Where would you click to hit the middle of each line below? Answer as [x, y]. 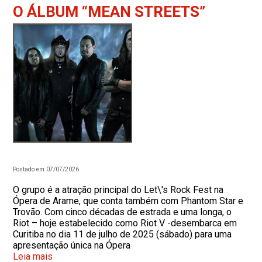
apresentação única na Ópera [72, 245]
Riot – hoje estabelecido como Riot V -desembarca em [125, 223]
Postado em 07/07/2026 [46, 169]
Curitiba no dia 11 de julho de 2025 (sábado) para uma [123, 234]
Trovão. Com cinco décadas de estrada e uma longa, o [123, 212]
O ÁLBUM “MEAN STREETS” [109, 12]
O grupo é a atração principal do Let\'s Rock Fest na [118, 190]
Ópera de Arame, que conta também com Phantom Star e [128, 201]
